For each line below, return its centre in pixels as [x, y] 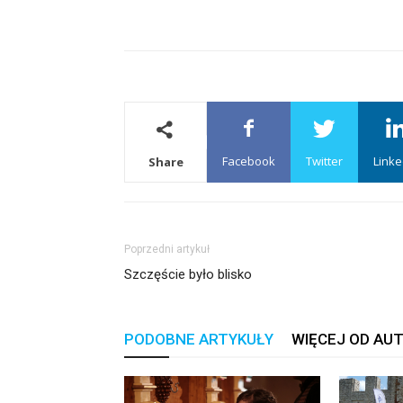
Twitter [324, 161]
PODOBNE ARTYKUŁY [199, 339]
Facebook [249, 161]
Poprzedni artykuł [167, 249]
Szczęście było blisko [188, 274]
